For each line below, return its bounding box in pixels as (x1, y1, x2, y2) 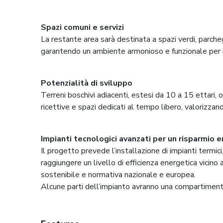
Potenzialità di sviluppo (41, 77, 133, 89)
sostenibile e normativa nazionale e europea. (41, 169, 196, 180)
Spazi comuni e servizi (41, 21, 124, 33)
